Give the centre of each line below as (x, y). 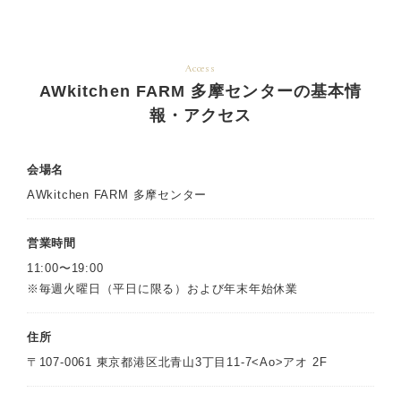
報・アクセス (200, 115)
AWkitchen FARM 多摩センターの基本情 (200, 91)
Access (200, 68)
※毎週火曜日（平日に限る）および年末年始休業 (162, 288)
